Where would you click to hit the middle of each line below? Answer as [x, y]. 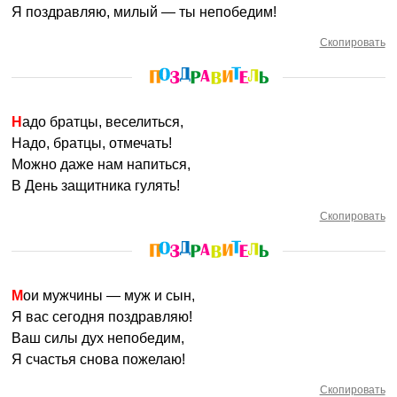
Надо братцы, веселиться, [103, 122]
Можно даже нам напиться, [101, 164]
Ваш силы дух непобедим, [98, 338]
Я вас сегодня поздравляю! [102, 317]
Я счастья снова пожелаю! [99, 359]
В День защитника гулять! [96, 186]
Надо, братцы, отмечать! [92, 143]
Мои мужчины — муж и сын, [109, 296]
